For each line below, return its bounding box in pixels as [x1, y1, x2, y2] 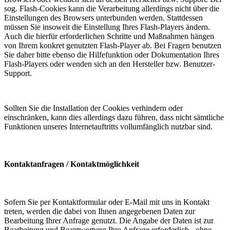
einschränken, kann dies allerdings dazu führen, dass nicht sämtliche [4, 113, 224, 122]
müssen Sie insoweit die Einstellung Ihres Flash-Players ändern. [4, 23, 210, 32]
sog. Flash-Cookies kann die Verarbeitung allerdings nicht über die [4, 4, 219, 13]
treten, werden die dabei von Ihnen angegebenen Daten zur [4, 206, 195, 216]
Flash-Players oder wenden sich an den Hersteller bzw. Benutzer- [4, 60, 215, 69]
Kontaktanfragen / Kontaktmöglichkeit [4, 160, 139, 169]
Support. [4, 69, 32, 78]
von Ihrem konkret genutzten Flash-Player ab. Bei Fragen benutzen [4, 41, 221, 50]
